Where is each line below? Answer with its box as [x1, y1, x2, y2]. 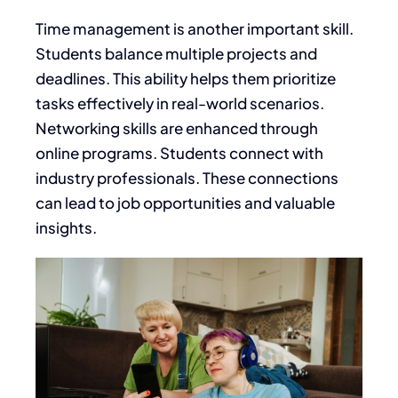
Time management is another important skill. [36, 18, 354, 38]
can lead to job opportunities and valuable [36, 192, 335, 212]
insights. [36, 217, 97, 237]
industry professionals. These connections [36, 167, 338, 187]
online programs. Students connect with [36, 142, 323, 163]
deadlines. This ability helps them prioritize [36, 68, 336, 88]
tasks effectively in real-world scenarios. [36, 92, 324, 113]
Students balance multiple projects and [36, 43, 317, 63]
